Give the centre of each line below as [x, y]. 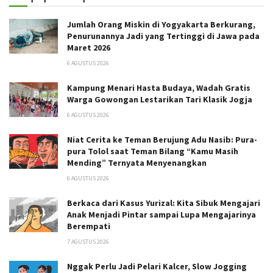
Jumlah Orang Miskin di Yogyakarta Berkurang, [161, 24]
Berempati [89, 226]
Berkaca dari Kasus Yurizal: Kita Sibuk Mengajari [164, 203]
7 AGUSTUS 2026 [88, 241]
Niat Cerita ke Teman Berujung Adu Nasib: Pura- [162, 139]
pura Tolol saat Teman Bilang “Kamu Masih [153, 151]
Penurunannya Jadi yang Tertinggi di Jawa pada [163, 36]
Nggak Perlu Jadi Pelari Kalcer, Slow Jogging [157, 266]
